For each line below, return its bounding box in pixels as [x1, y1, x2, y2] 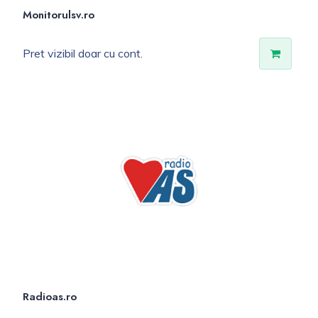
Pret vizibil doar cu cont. [23, 46, 143, 61]
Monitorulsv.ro [23, 7, 94, 23]
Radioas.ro [23, 288, 77, 305]
